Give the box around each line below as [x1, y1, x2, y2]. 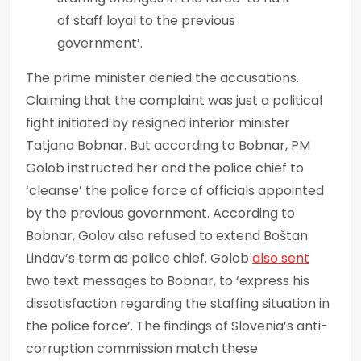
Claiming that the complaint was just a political [26, 90, 322, 110]
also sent [252, 248, 309, 268]
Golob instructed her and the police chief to [26, 158, 304, 177]
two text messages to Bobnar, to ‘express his [26, 271, 309, 290]
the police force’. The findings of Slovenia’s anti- [26, 316, 328, 335]
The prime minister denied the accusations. [26, 68, 299, 87]
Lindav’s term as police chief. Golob [26, 248, 252, 268]
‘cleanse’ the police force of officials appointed [26, 180, 324, 200]
